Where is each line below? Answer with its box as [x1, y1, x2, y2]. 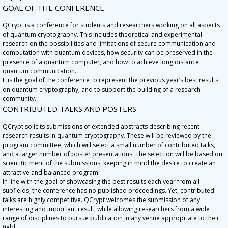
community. [3, 94, 36, 103]
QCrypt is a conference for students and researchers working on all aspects [3, 21, 220, 30]
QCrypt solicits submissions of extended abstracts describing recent [3, 122, 199, 131]
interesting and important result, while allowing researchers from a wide [3, 205, 210, 213]
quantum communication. [3, 67, 76, 75]
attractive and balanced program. [3, 168, 100, 177]
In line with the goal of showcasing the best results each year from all [3, 177, 199, 186]
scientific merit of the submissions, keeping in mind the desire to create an [3, 159, 216, 167]
